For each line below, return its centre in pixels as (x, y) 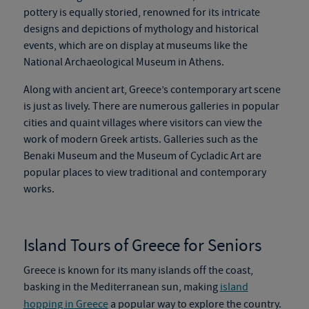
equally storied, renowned (129, 12)
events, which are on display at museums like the (135, 46)
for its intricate (225, 12)
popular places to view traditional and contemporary (144, 172)
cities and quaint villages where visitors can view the (142, 123)
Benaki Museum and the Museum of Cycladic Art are (142, 156)
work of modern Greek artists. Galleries (114, 139)
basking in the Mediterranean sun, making (121, 287)
